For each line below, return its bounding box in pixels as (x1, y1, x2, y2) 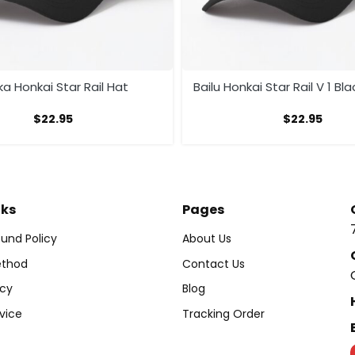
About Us (182, 231, 231, 247)
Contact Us (182, 255, 245, 272)
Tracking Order (182, 305, 265, 322)
